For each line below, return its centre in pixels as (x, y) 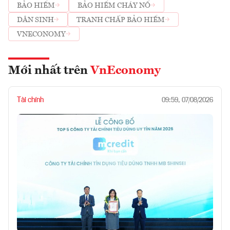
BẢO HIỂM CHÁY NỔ (114, 5)
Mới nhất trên (49, 71)
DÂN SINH (35, 20)
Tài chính (30, 100)
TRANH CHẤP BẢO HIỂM (121, 20)
